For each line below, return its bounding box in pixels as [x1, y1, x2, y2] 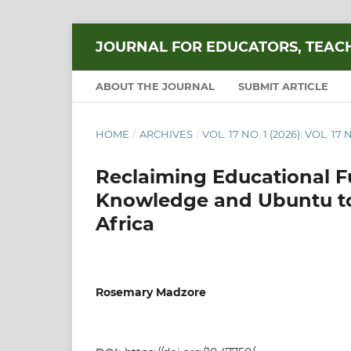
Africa [96, 212, 154, 235]
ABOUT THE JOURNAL [96, 79, 215, 92]
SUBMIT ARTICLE [238, 79, 328, 92]
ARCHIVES [139, 127, 193, 140]
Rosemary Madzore [96, 284, 206, 299]
